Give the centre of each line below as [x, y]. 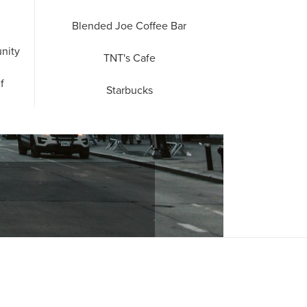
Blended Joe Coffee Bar [129, 26]
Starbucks [129, 91]
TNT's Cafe [129, 59]
